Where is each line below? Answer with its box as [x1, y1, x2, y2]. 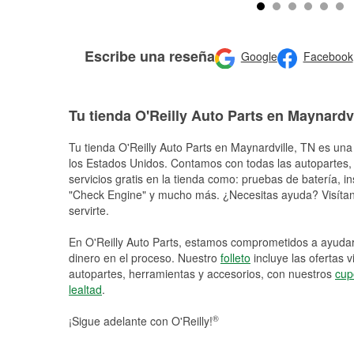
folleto [220, 250, 250, 265]
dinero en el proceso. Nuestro [69, 250, 220, 265]
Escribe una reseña [85, 45, 215, 66]
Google [240, 48, 277, 65]
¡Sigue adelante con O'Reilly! [69, 313, 213, 329]
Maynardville [231, 139, 294, 155]
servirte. [69, 202, 109, 218]
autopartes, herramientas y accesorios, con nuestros [69, 265, 335, 281]
